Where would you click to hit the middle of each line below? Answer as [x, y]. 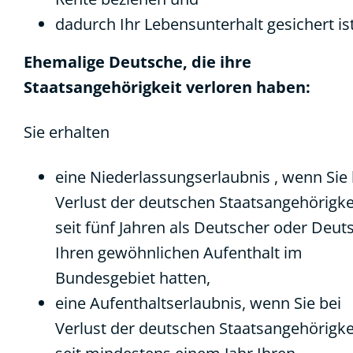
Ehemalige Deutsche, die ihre [137, 62]
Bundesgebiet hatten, [133, 278]
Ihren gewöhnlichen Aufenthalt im [179, 253]
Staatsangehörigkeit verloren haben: [167, 87]
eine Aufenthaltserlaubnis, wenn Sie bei [198, 303]
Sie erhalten [67, 132]
